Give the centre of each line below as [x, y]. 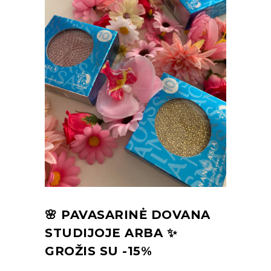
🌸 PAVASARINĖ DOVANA [128, 214]
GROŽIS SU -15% [98, 251]
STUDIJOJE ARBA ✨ [111, 233]
